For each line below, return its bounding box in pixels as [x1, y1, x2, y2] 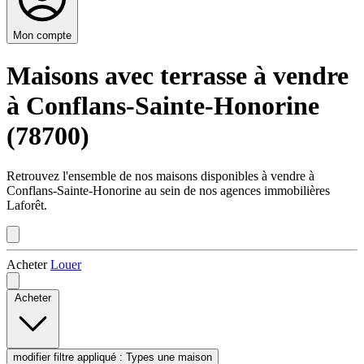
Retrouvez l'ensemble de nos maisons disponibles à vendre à [6, 168, 314, 183]
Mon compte [13, 28, 71, 41]
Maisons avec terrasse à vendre [6, 61, 349, 91]
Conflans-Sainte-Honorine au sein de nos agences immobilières [6, 183, 330, 197]
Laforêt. [6, 197, 47, 212]
